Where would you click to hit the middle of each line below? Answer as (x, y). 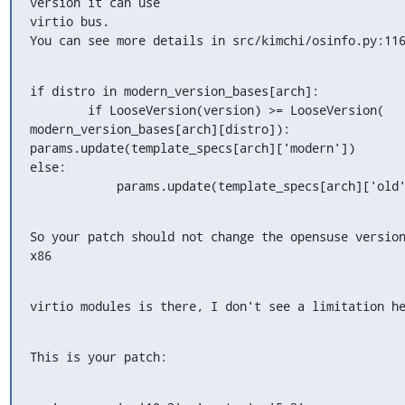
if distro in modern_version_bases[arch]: (174, 90)
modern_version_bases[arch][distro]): (160, 128)
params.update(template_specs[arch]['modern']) (192, 147)
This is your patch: (98, 356)
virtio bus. (69, 21)
